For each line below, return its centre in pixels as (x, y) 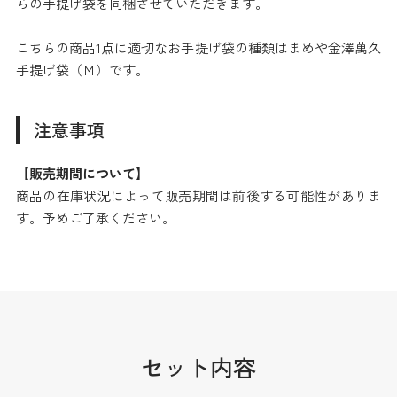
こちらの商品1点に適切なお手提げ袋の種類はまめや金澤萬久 (198, 48)
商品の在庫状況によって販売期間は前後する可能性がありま (198, 196)
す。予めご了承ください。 (95, 218)
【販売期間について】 (82, 174)
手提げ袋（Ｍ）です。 (82, 70)
